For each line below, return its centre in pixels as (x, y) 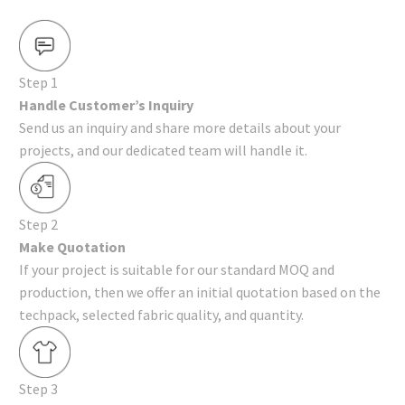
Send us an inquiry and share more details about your (180, 127)
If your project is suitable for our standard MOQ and (177, 269)
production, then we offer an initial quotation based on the (200, 292)
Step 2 (38, 224)
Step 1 (38, 82)
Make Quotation (72, 246)
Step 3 (38, 388)
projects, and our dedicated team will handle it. (165, 150)
